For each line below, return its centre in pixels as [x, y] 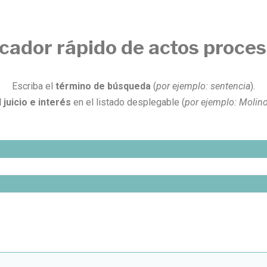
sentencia [230, 86]
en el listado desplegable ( [128, 103]
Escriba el [34, 86]
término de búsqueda [104, 86]
